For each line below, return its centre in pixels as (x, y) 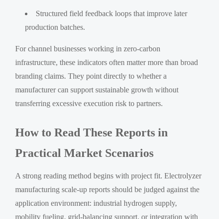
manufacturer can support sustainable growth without (97, 89)
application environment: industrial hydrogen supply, (96, 203)
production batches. (55, 27)
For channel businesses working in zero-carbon (88, 48)
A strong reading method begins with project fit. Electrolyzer (109, 175)
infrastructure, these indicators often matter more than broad (107, 62)
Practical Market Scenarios (85, 153)
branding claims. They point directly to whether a (91, 76)
